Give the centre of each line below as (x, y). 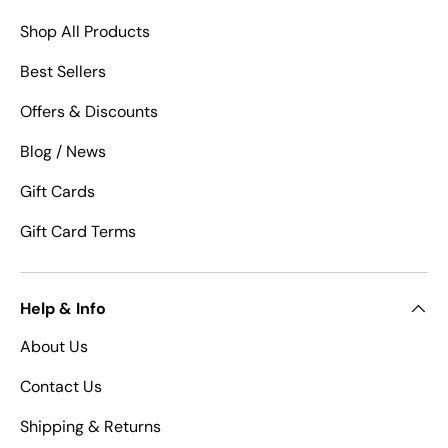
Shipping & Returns (90, 427)
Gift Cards (57, 192)
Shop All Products (85, 32)
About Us (54, 347)
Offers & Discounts (89, 112)
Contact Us (61, 387)
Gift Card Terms (78, 232)
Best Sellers (63, 72)
